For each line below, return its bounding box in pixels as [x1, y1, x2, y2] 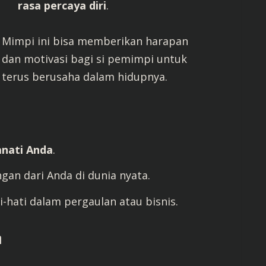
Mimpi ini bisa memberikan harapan [2, 33, 189, 48]
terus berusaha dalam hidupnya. [2, 69, 168, 84]
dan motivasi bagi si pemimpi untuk [2, 51, 188, 66]
